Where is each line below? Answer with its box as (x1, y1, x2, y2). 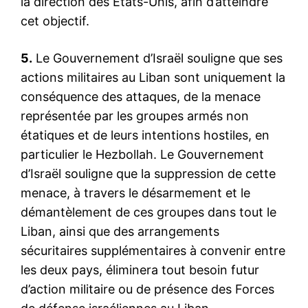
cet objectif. (21, 13, 89, 28)
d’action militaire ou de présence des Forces (21, 281, 274, 296)
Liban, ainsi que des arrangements (21, 223, 219, 239)
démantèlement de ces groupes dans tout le (21, 204, 276, 219)
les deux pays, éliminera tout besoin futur (21, 262, 259, 277)
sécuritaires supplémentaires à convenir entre (21, 243, 285, 258)
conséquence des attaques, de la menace (21, 89, 261, 104)
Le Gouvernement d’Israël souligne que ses (32, 50, 283, 65)
